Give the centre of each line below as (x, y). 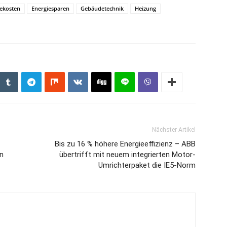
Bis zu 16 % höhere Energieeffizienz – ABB (125, 144)
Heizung (145, 8)
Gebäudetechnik (102, 8)
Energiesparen (50, 8)
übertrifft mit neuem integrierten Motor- (127, 155)
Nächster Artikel (174, 130)
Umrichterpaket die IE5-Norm (147, 165)
